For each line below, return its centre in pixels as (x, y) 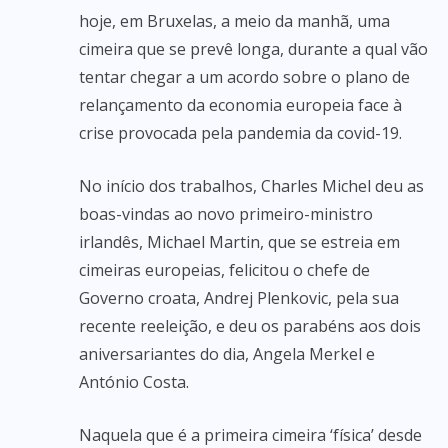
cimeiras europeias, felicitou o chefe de (224, 270)
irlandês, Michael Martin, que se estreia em (239, 242)
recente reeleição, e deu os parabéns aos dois (250, 326)
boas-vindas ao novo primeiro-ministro (226, 214)
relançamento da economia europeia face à (240, 105)
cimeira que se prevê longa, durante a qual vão (253, 49)
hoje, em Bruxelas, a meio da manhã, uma (234, 21)
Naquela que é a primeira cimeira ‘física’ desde (250, 435)
